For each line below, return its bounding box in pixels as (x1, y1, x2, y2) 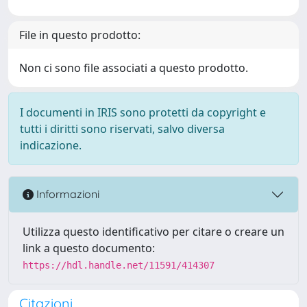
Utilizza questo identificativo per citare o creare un (23, 223, 284, 239)
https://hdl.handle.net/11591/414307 (23, 259, 214, 271)
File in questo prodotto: (19, 27, 140, 42)
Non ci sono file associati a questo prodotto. (19, 60, 248, 75)
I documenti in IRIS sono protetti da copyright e (20, 104, 266, 120)
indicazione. (20, 137, 82, 153)
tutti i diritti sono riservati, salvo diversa (20, 121, 225, 136)
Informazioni (34, 187, 99, 201)
